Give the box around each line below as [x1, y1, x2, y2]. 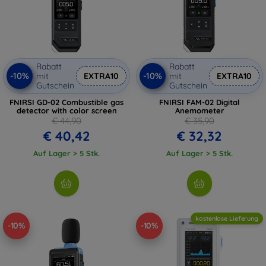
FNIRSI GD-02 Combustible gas [9, 97, 123, 107]
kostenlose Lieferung [195, 214, 258, 223]
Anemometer [175, 105, 224, 115]
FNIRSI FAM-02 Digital [159, 97, 240, 107]
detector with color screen [16, 105, 117, 115]
